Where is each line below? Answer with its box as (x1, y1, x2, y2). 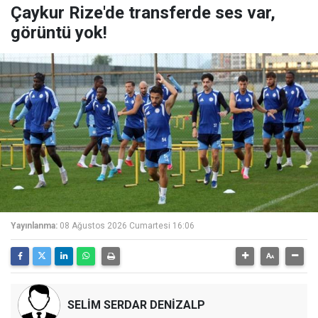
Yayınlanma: (11, 221, 57, 231)
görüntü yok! (11, 23, 107, 43)
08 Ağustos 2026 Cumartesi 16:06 (60, 221, 194, 231)
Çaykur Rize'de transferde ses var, (11, 3, 275, 23)
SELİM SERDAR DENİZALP (67, 298, 205, 312)
